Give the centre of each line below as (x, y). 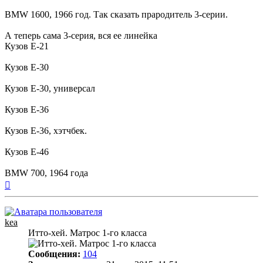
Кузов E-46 (27, 152)
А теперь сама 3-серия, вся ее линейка (81, 36)
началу (23, 204)
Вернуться (31, 183)
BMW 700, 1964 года (46, 173)
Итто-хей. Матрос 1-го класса (87, 233)
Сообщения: (54, 254)
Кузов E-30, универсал (50, 89)
